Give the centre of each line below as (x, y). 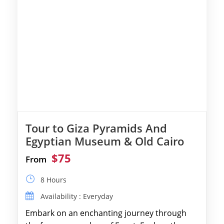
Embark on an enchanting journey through (106, 213)
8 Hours (53, 180)
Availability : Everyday (77, 196)
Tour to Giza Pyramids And (96, 128)
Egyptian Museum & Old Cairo (105, 141)
